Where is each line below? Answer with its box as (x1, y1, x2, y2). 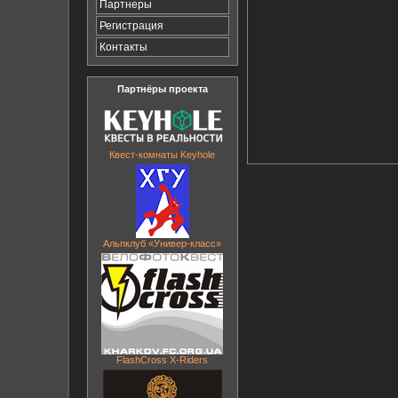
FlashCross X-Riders (116, 354, 208, 365)
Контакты (99, 41, 147, 53)
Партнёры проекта (116, 84, 208, 94)
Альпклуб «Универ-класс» (103, 238, 221, 249)
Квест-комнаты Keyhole (109, 149, 215, 160)
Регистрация (99, 20, 163, 32)
